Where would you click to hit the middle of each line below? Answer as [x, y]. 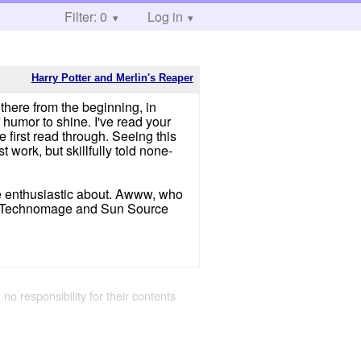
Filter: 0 [86, 17]
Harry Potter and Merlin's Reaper [112, 77]
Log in [165, 17]
